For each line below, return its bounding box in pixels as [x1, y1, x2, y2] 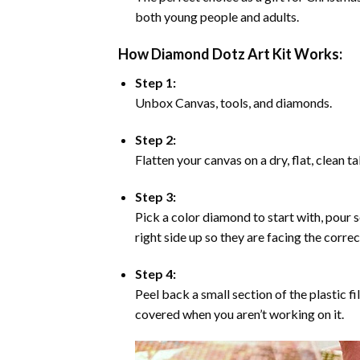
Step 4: [134, 265, 176, 281]
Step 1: [134, 75, 176, 91]
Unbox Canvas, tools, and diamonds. [134, 95, 332, 111]
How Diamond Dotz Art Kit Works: [118, 45, 342, 63]
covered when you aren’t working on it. [134, 305, 344, 321]
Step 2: [134, 132, 176, 148]
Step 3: [134, 189, 176, 205]
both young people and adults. [134, 8, 299, 24]
